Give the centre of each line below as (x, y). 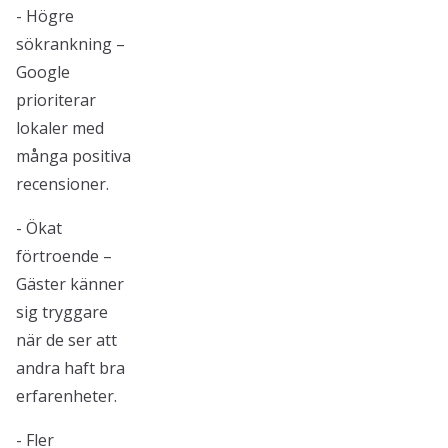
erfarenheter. (66, 396)
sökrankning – (70, 44)
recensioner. (62, 184)
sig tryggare (62, 312)
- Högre (45, 16)
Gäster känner (70, 284)
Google (43, 72)
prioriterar (56, 100)
